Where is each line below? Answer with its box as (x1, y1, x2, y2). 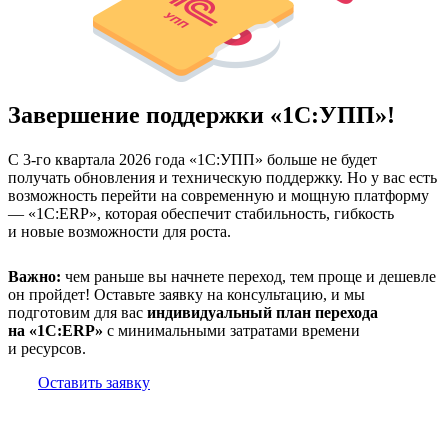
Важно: (8, 267, 61, 285)
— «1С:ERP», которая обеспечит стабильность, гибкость (8, 204, 394, 222)
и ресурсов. (8, 339, 86, 357)
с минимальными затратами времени (103, 321, 360, 339)
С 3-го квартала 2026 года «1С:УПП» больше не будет (8, 150, 377, 168)
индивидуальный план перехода (147, 303, 378, 321)
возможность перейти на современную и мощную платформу (8, 186, 429, 204)
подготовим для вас (8, 303, 147, 321)
